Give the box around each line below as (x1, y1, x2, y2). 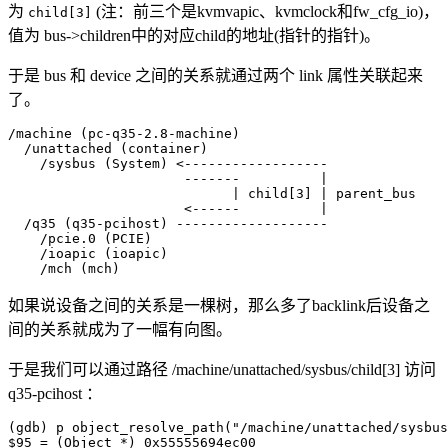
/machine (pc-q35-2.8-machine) (8, 126, 240, 142)
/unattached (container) (8, 141, 208, 157)
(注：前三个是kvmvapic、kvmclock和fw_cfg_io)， (92, 3, 439, 21)
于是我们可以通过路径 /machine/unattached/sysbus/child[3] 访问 (8, 361, 436, 379)
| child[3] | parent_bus (8, 186, 416, 202)
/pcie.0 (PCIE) (8, 231, 152, 247)
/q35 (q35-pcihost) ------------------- (8, 216, 328, 232)
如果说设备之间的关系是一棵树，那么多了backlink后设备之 (8, 297, 430, 315)
